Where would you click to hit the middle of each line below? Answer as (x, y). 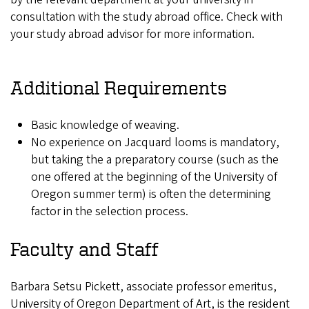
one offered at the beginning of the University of (154, 177)
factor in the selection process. (110, 212)
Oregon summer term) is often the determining (151, 195)
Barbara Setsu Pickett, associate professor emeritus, (143, 287)
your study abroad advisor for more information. (132, 34)
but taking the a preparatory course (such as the (155, 160)
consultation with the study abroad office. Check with (147, 17)
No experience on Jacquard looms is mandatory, (155, 143)
